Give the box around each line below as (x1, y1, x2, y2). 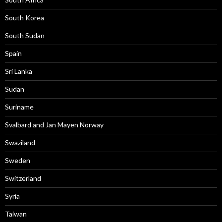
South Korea (5, 13, 44, 22)
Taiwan (5, 210, 27, 218)
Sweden (5, 156, 30, 165)
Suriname (5, 103, 34, 111)
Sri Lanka (5, 67, 32, 75)
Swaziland (5, 138, 35, 147)
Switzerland (5, 174, 41, 182)
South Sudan (5, 31, 45, 40)
